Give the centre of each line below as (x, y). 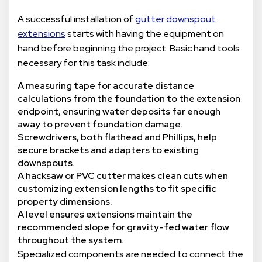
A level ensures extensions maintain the (105, 215)
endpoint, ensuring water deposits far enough (119, 112)
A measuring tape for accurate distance (106, 86)
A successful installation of (76, 19)
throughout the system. (71, 240)
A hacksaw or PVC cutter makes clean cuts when (123, 176)
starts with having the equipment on (145, 34)
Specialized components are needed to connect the (130, 254)
